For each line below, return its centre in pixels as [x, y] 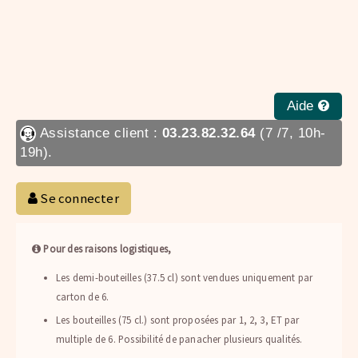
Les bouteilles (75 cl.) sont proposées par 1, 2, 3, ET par [178, 320]
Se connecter [78, 198]
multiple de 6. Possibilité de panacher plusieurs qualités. [179, 339]
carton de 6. [83, 297]
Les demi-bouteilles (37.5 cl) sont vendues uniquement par [185, 278]
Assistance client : [99, 133]
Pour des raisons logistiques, [107, 248]
